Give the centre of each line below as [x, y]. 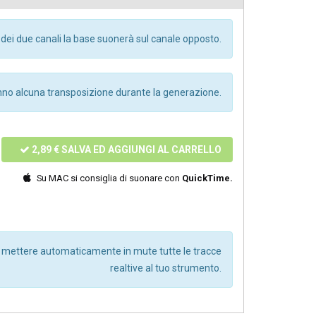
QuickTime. [207, 178]
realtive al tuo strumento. [165, 268]
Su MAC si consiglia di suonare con [109, 178]
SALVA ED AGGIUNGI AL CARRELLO [140, 150]
